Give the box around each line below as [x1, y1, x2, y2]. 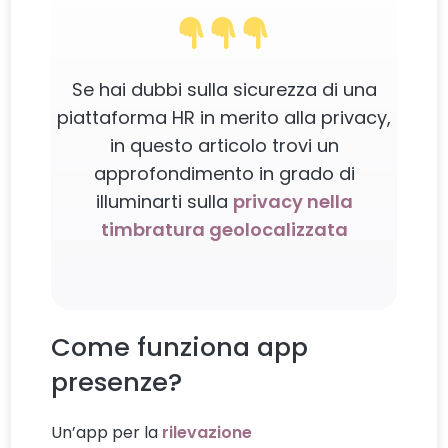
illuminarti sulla [95, 188, 233, 214]
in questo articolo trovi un [109, 132, 339, 158]
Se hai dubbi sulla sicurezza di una [71, 76, 377, 102]
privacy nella [232, 188, 353, 214]
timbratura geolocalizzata [100, 216, 348, 242]
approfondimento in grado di [93, 160, 355, 186]
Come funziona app [51, 328, 309, 365]
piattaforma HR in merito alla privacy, [57, 104, 391, 130]
